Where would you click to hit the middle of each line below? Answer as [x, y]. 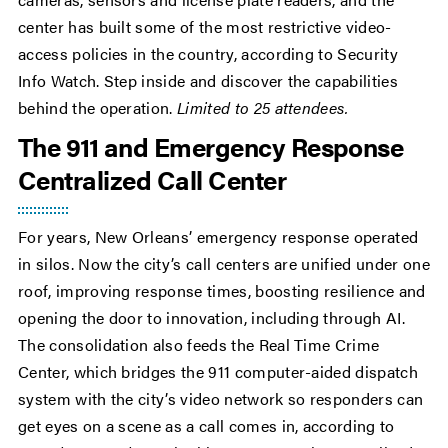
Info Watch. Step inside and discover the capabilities [208, 81]
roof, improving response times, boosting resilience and [222, 291]
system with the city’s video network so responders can [221, 399]
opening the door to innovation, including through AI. [211, 318]
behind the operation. [98, 108]
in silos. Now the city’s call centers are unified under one [224, 264]
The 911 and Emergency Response [211, 147]
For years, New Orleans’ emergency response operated [218, 237]
